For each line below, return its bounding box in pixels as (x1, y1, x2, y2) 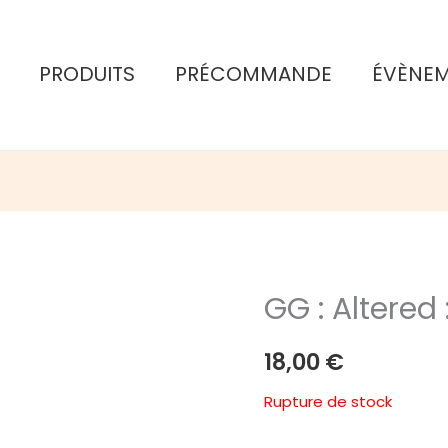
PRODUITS (39, 60, 136, 89)
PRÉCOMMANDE (175, 60, 333, 89)
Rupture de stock (264, 390, 392, 412)
